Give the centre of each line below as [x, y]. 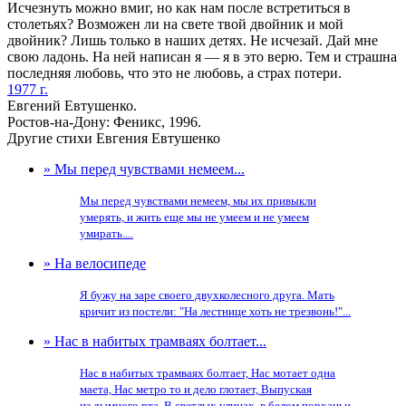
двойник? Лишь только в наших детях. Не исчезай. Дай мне [193, 40]
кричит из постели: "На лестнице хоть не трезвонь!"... [215, 311]
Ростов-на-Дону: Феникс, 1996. [104, 122]
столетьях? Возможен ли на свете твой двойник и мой [175, 24]
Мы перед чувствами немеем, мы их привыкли [198, 201]
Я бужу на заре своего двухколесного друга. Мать [207, 295]
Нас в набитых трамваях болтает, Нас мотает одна [208, 373]
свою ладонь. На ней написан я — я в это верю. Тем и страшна [202, 57]
